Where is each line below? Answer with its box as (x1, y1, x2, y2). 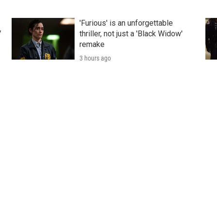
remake (79, 40, 105, 49)
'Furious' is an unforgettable (79, 18, 173, 28)
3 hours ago (79, 54, 111, 62)
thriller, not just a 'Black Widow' (79, 29, 183, 39)
